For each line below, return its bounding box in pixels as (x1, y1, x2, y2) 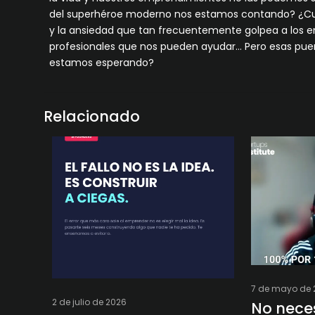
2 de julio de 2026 (52, 296, 127, 309)
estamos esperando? (49, 55, 155, 70)
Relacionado (44, 105, 140, 127)
